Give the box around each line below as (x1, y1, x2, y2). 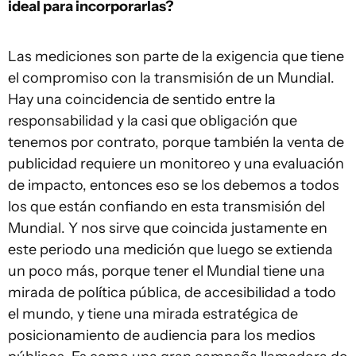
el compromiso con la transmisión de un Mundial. (8, 68, 335, 87)
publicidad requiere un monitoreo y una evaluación (8, 154, 344, 172)
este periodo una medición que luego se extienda (8, 240, 333, 258)
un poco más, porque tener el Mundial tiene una (8, 261, 325, 280)
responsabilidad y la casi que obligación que (8, 111, 297, 130)
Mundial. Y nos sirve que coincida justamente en (8, 219, 327, 237)
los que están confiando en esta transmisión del (8, 197, 325, 215)
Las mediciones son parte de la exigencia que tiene (8, 47, 344, 65)
